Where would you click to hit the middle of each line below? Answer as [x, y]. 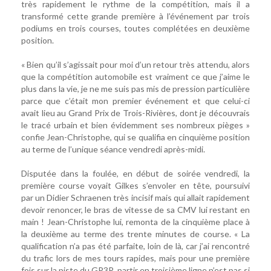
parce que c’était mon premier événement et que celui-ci [135, 101]
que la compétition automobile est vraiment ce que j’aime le [135, 77]
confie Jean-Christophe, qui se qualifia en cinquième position [135, 137]
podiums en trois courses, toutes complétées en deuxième [135, 28]
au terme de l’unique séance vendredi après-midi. [113, 149]
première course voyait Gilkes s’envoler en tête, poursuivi [135, 186]
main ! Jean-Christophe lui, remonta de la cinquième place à [135, 222]
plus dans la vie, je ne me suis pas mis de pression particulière [135, 89]
